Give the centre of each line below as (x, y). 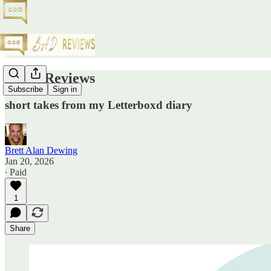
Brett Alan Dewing (41, 150)
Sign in (65, 90)
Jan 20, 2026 (29, 161)
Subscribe (25, 90)
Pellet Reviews (50, 78)
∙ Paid (16, 172)
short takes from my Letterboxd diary (99, 105)
